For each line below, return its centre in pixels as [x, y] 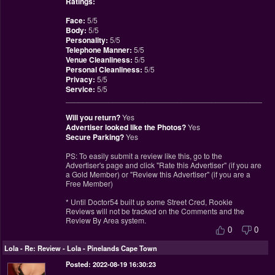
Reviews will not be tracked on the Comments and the [155, 211]
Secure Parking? [95, 137]
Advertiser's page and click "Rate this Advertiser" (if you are [163, 165]
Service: [80, 89]
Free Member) [89, 183]
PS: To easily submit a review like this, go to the [144, 155]
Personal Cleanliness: [104, 69]
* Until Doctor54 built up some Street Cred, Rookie [149, 201]
